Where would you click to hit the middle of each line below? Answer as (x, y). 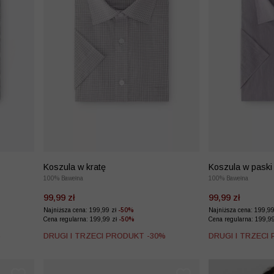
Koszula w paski (240, 167)
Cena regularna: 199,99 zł (81, 219)
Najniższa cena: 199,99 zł (81, 210)
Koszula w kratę (75, 167)
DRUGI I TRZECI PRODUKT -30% (105, 235)
